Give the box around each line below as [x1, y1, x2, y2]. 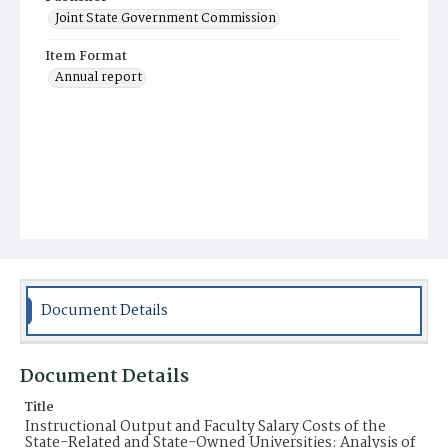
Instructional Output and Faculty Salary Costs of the [25, 415, 386, 439]
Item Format [45, 46, 127, 67]
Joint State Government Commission [55, 8, 276, 29]
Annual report [55, 67, 142, 88]
